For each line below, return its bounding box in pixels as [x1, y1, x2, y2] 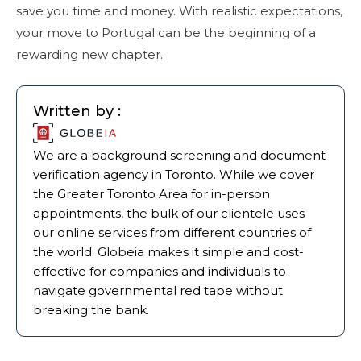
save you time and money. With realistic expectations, [16, 2, 342, 19]
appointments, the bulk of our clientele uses [33, 205, 305, 221]
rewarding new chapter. [16, 46, 163, 62]
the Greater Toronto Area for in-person [33, 185, 270, 201]
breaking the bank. [33, 301, 149, 317]
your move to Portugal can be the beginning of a [16, 24, 316, 40]
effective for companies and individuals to [33, 263, 286, 279]
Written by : [33, 102, 121, 120]
